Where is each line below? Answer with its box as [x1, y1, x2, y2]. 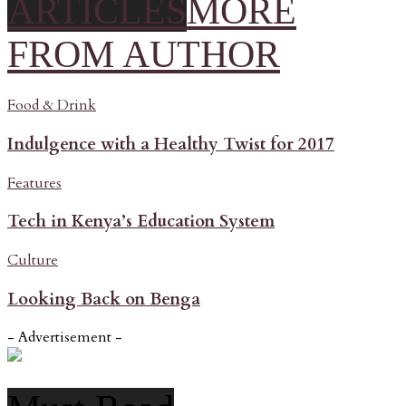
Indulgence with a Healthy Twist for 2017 [7, 131, 334, 156]
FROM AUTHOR [7, 33, 280, 75]
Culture [7, 250, 58, 271]
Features [7, 172, 62, 193]
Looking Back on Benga [7, 286, 200, 311]
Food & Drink [7, 95, 96, 116]
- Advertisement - [7, 327, 122, 348]
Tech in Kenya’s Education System [7, 209, 275, 234]
